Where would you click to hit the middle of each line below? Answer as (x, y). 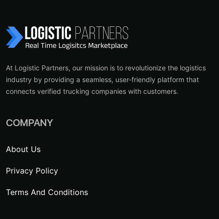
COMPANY (30, 122)
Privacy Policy (32, 170)
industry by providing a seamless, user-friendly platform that (102, 79)
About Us (23, 149)
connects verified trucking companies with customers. (92, 91)
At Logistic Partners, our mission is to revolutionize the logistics (106, 67)
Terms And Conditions (47, 192)
